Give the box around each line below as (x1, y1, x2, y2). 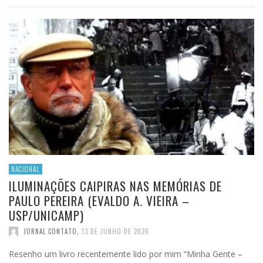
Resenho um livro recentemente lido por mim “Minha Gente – (9, 248, 242, 260)
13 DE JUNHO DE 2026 (82, 227, 149, 237)
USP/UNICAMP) (9, 206, 84, 225)
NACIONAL (11, 164, 40, 174)
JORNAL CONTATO (23, 227, 77, 237)
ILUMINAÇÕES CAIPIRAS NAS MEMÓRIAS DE (9, 177, 222, 195)
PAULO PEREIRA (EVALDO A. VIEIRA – (9, 191, 190, 210)
